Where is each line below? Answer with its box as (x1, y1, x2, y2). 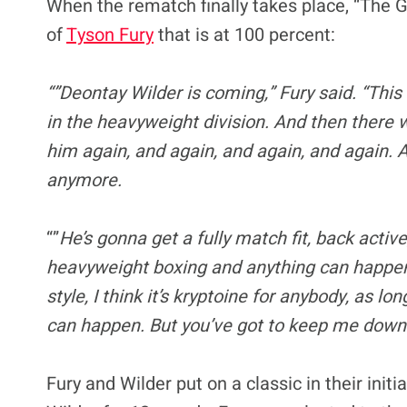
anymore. (46, 166, 122, 194)
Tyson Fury (66, 21, 154, 48)
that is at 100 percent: (154, 21, 335, 48)
